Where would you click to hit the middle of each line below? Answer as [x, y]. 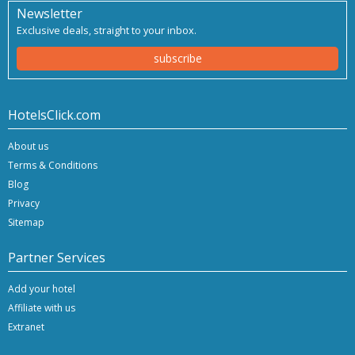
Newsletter [50, 14]
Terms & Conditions [53, 165]
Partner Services [57, 257]
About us [28, 146]
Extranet [26, 326]
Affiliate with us [42, 307]
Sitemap [26, 222]
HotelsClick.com [54, 115]
